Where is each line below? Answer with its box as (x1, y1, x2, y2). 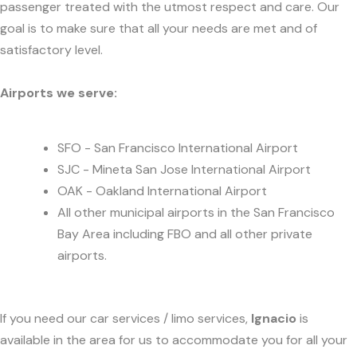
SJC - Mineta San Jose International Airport (57, 160, 311, 178)
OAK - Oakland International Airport (57, 182, 267, 199)
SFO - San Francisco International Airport (57, 139, 298, 156)
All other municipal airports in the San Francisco (57, 203, 335, 221)
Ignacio (251, 310, 296, 328)
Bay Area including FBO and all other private (57, 225, 312, 242)
